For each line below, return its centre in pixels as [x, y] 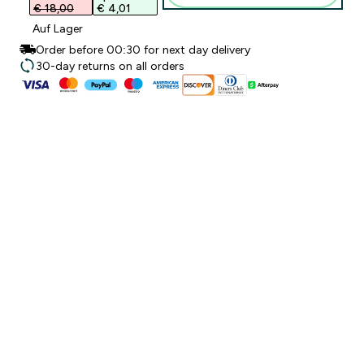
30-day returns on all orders [110, 66]
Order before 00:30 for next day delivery [143, 50]
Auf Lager [58, 28]
